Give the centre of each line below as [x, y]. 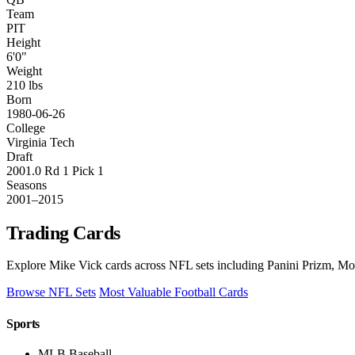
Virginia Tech [40, 142]
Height [23, 42]
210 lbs [25, 85]
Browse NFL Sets [51, 292]
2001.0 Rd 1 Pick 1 [55, 170]
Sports [23, 323]
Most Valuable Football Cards [174, 292]
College [26, 128]
